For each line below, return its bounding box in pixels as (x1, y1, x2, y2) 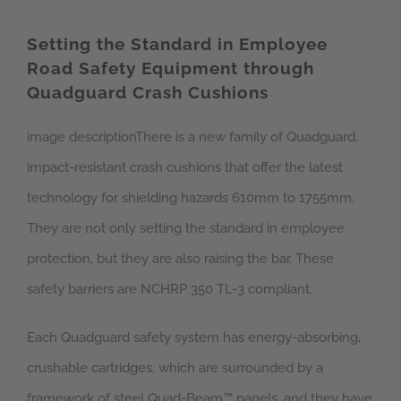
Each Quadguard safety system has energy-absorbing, (27, 329, 361, 346)
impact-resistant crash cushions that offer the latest (27, 159, 343, 176)
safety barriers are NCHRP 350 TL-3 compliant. (27, 281, 312, 298)
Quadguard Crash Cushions (27, 82, 269, 104)
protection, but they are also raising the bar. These (27, 251, 334, 268)
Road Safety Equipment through (27, 58, 314, 80)
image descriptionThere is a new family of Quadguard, (27, 129, 358, 146)
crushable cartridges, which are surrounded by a (27, 360, 323, 377)
